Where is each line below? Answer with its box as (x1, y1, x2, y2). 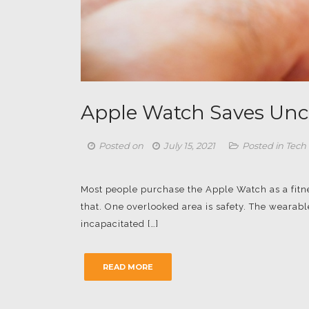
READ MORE (103, 261, 153, 272)
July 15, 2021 (163, 139, 215, 151)
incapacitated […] (81, 218, 159, 229)
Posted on (99, 139, 146, 151)
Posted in (242, 139, 286, 151)
